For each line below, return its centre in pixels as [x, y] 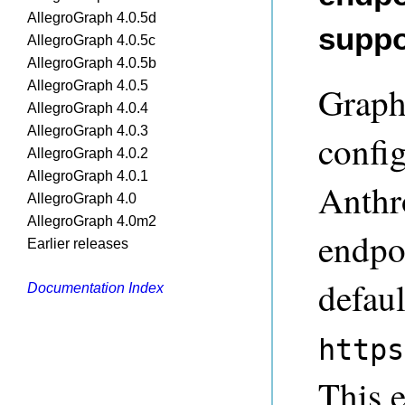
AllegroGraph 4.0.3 [88, 131]
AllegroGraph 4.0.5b [92, 63]
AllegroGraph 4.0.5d [92, 18]
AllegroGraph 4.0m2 [92, 221]
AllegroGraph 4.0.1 [88, 176]
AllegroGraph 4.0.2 [88, 153]
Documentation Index [95, 288]
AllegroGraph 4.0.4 [88, 108]
